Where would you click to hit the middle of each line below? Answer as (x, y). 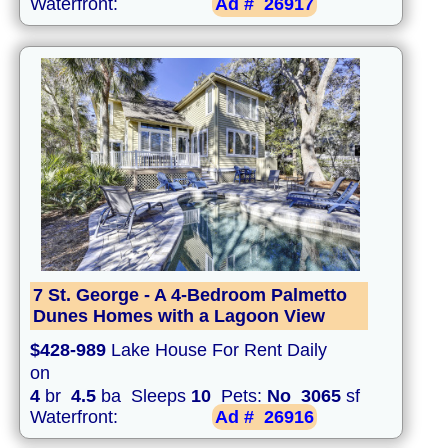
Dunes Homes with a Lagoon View (179, 316)
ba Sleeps (143, 396)
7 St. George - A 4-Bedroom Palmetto (190, 295)
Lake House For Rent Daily (216, 350)
